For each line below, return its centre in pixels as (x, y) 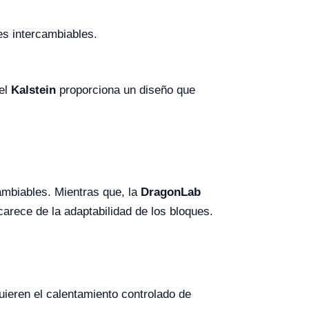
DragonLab (171, 192)
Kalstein (33, 90)
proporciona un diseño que (126, 90)
